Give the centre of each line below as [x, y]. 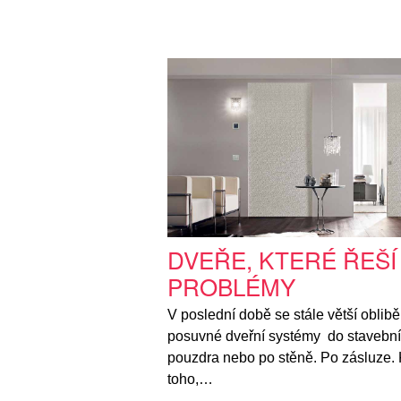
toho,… [190, 380]
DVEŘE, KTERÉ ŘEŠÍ [282, 260]
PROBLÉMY [231, 286]
